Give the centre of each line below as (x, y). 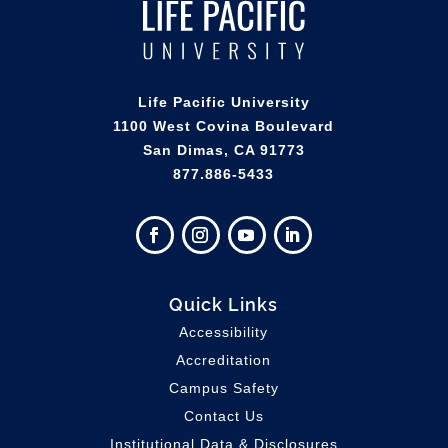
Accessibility (224, 331)
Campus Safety (223, 387)
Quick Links (224, 302)
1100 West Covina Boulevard (224, 125)
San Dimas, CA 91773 (223, 149)
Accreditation (224, 359)
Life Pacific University (223, 101)
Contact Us (223, 415)
